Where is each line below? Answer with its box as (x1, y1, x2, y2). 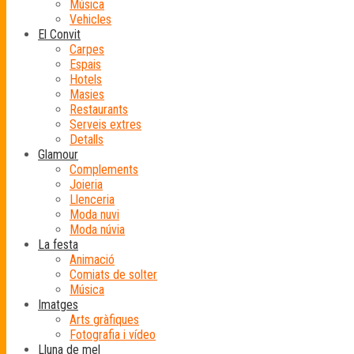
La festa (38, 237, 78, 252)
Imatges (38, 297, 78, 312)
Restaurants (70, 102, 128, 117)
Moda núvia (70, 222, 125, 237)
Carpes (70, 42, 104, 57)
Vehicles (70, 12, 111, 27)
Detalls (70, 132, 104, 147)
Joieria (70, 177, 103, 192)
